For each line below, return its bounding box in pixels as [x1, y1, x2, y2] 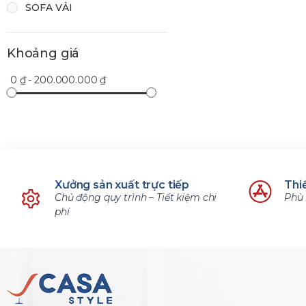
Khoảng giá [7, 45, 80, 61]
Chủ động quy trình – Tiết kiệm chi [55, 191, 217, 204]
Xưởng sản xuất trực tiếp [55, 178, 190, 191]
